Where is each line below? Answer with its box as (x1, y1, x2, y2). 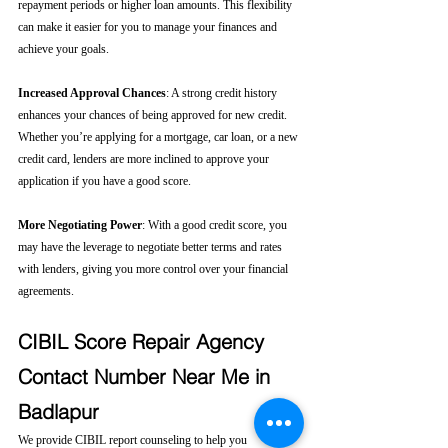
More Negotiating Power (18, 218, 142, 232)
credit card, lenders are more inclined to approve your (18, 152, 272, 166)
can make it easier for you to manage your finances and (18, 20, 280, 34)
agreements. (18, 284, 74, 298)
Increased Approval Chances (18, 86, 166, 100)
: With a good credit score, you (142, 218, 290, 232)
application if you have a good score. (18, 174, 191, 188)
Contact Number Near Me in (18, 364, 276, 389)
